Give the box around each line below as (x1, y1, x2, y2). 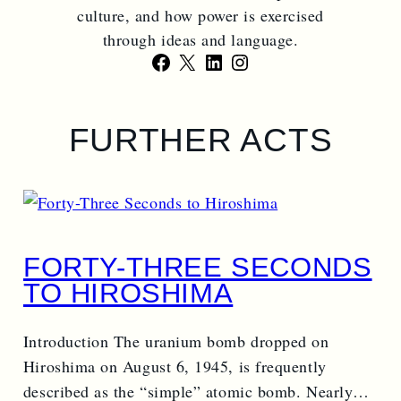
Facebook (170, 53, 236, 75)
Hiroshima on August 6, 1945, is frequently (22, 355, 327, 378)
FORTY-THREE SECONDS (22, 251, 372, 283)
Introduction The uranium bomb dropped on (22, 330, 329, 353)
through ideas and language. (102, 29, 299, 51)
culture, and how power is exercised (77, 4, 324, 27)
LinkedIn (223, 53, 287, 75)
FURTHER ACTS (68, 121, 333, 159)
